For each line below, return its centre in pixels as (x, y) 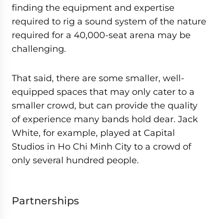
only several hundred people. (75, 160)
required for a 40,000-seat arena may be (101, 35)
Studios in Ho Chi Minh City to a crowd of (101, 146)
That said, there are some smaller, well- (98, 78)
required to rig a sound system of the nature (109, 21)
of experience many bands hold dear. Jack (105, 119)
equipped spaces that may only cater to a (103, 92)
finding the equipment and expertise (93, 8)
